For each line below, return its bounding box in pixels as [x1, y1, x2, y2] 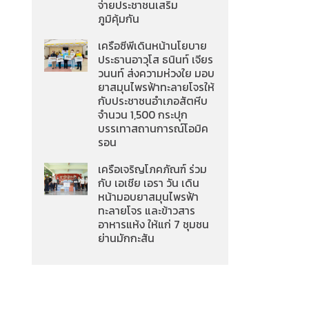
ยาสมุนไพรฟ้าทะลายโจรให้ [98, 79, 215, 96]
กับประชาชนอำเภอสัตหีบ [98, 93, 208, 110]
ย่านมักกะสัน [98, 230, 155, 247]
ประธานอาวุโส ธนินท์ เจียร [98, 52, 214, 68]
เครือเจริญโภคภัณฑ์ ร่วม [98, 161, 208, 178]
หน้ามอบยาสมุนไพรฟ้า [98, 189, 199, 206]
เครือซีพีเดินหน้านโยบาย [98, 38, 208, 54]
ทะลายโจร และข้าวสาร [98, 203, 196, 219]
